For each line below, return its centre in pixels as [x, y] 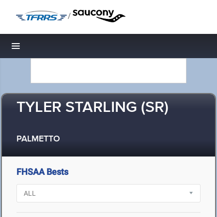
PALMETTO [38, 139]
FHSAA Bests [42, 172]
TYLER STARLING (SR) [93, 108]
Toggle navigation [49, 49]
